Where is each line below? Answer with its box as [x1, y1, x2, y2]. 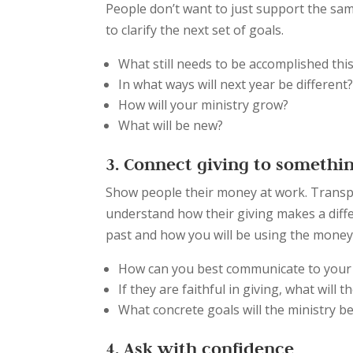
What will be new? [118, 117, 227, 134]
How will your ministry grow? [118, 96, 289, 113]
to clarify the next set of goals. [106, 21, 288, 39]
